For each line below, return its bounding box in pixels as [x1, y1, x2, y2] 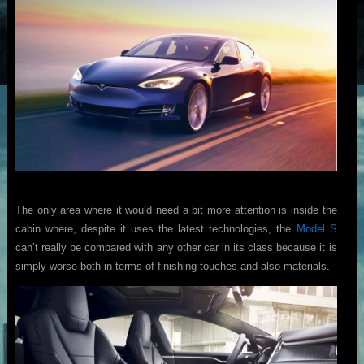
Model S [296, 223, 337, 236]
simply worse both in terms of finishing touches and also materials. [15, 260, 330, 273]
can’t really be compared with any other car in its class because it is [15, 241, 337, 254]
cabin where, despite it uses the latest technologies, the [15, 223, 297, 236]
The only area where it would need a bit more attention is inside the [15, 204, 337, 217]
